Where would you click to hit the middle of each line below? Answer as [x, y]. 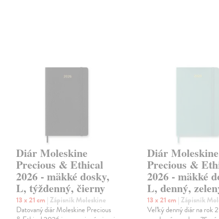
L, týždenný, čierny [61, 188]
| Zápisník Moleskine [77, 200]
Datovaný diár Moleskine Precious [64, 209]
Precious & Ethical [60, 164]
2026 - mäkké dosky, [63, 176]
